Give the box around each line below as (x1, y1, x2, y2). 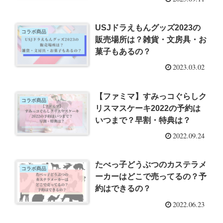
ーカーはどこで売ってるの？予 (95, 172, 207, 181)
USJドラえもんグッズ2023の (95, 23, 201, 32)
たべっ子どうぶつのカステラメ (95, 160, 207, 169)
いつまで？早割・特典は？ (95, 115, 191, 124)
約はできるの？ (95, 184, 151, 193)
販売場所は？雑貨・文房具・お (95, 35, 207, 44)
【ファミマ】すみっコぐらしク (95, 92, 207, 101)
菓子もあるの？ (95, 47, 151, 56)
